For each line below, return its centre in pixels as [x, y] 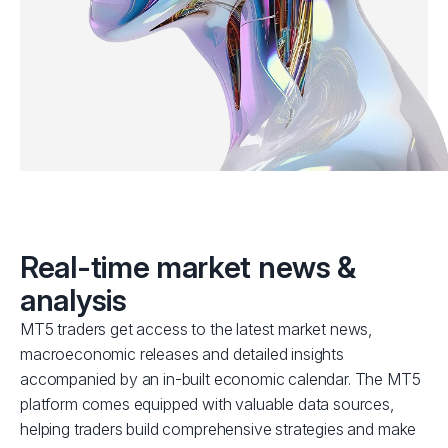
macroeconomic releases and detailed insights [182, 354]
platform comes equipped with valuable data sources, [207, 404]
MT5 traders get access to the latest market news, [196, 329]
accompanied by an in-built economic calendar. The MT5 [220, 379]
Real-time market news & [188, 267]
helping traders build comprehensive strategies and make [218, 429]
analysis [73, 300]
